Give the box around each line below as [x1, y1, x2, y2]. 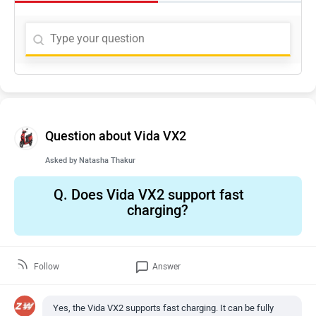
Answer [152, 262, 181, 272]
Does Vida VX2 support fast [67, 186, 244, 203]
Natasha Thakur [79, 156, 135, 165]
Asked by [45, 156, 79, 165]
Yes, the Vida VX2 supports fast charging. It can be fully [53, 303, 274, 313]
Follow [34, 262, 60, 272]
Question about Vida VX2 [45, 128, 186, 144]
